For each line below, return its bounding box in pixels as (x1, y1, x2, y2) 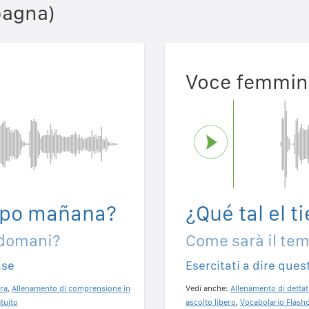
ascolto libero (186, 297, 236, 308)
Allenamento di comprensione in (11, 283, 130, 294)
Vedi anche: (186, 283, 230, 294)
